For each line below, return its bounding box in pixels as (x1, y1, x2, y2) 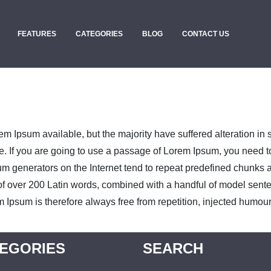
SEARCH (143, 240, 203, 257)
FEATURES (18, 30, 56, 38)
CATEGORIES (76, 30, 123, 38)
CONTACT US (182, 30, 229, 38)
